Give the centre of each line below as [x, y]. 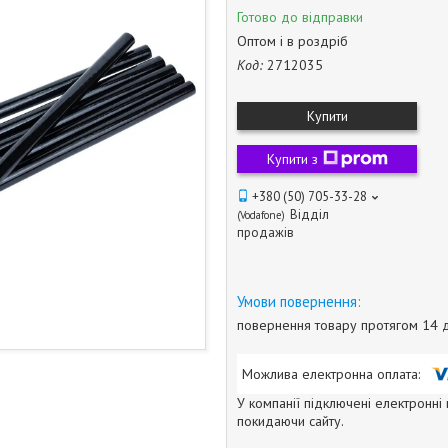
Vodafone [261, 215]
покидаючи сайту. [290, 420]
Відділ [309, 214]
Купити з [292, 159]
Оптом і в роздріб [292, 41]
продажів [265, 232]
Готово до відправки [300, 17]
